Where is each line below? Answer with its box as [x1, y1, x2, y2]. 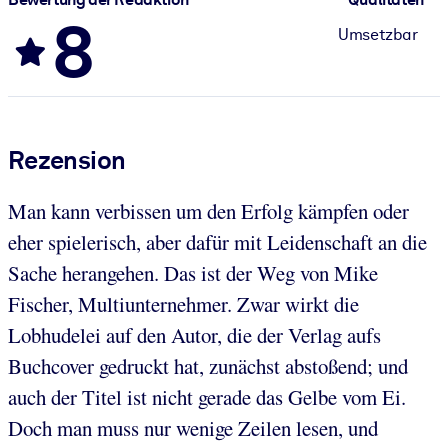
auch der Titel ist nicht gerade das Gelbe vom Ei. [8, 382, 406, 411]
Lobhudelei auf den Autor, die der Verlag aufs [8, 320, 381, 349]
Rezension [8, 144, 126, 175]
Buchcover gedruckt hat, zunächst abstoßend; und [8, 351, 408, 380]
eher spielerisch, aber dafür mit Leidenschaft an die [8, 227, 427, 256]
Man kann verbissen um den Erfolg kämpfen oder [8, 196, 409, 225]
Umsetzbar [338, 24, 418, 44]
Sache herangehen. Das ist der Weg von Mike [8, 258, 378, 287]
